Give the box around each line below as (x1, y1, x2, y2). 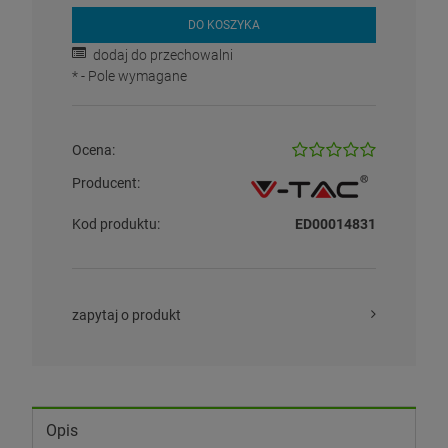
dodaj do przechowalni (93, 47, 233, 63)
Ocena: (72, 142, 115, 158)
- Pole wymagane (78, 68, 187, 84)
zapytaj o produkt (72, 307, 181, 323)
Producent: (72, 175, 140, 191)
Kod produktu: (72, 216, 160, 232)
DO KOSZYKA (188, 18, 260, 32)
